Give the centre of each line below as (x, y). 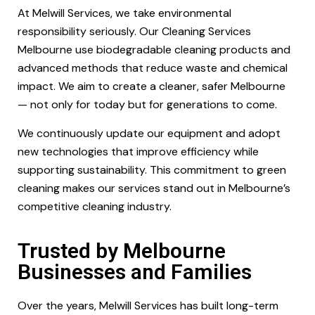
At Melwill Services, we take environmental (124, 13)
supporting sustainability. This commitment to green (152, 170)
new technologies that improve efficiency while (138, 152)
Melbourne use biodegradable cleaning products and (154, 50)
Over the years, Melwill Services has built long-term (148, 306)
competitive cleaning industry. (95, 206)
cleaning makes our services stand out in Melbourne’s (154, 188)
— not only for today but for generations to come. (147, 104)
